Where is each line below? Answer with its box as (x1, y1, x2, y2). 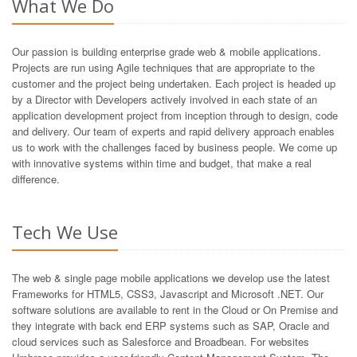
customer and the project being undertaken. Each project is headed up (12, 75, 335, 91)
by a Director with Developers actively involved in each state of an (12, 91, 317, 107)
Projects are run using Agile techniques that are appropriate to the (12, 59, 315, 75)
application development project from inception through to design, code (12, 107, 338, 123)
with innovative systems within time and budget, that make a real (12, 155, 312, 171)
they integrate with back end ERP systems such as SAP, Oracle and (12, 317, 329, 333)
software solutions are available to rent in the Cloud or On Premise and (12, 301, 338, 317)
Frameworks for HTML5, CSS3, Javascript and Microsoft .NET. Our (12, 285, 324, 301)
